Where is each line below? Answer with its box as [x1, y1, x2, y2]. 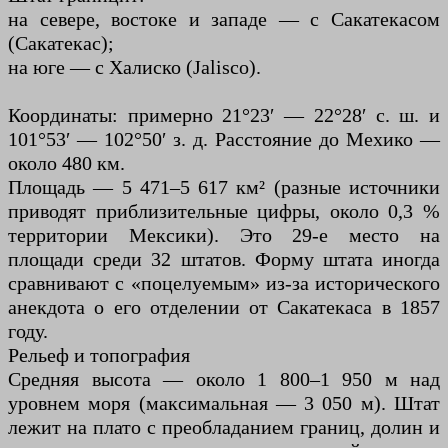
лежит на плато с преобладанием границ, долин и [8, 416, 440, 439]
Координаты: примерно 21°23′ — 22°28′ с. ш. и [8, 104, 440, 127]
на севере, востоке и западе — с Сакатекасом [8, 8, 440, 31]
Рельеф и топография [8, 344, 190, 367]
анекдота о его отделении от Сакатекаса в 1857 [8, 296, 440, 319]
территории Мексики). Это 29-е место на [8, 224, 440, 247]
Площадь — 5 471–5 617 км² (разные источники [8, 176, 440, 199]
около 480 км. [8, 152, 125, 175]
